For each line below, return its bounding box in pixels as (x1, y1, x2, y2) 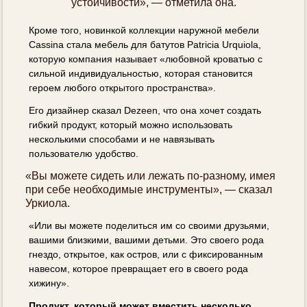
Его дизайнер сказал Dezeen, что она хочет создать (29, 104, 262, 116)
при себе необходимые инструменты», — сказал (25, 183, 273, 195)
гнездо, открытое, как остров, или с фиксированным (29, 248, 264, 260)
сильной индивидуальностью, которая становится (29, 67, 254, 79)
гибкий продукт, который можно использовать (29, 119, 233, 130)
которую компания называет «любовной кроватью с (29, 53, 263, 64)
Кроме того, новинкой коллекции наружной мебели (29, 24, 260, 36)
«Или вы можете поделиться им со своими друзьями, (29, 219, 270, 231)
